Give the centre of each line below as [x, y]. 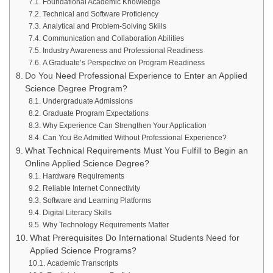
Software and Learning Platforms [97, 200]
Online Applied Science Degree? [87, 163]
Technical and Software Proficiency [100, 14]
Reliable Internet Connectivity [91, 188]
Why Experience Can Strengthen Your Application [124, 125]
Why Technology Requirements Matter [105, 225]
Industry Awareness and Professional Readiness [122, 50]
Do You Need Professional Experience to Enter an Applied [136, 76]
